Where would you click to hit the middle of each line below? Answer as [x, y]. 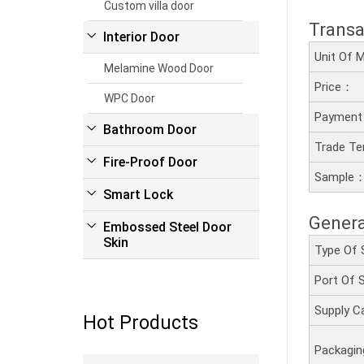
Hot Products [141, 323]
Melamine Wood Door [159, 68]
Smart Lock [138, 194]
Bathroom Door [150, 129]
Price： [334, 87]
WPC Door [130, 98]
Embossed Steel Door [167, 227]
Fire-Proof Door [150, 162]
